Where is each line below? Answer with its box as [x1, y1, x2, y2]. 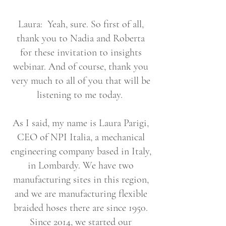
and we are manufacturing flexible [14, 188, 147, 200]
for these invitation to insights [20, 46, 142, 59]
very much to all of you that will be [11, 75, 150, 87]
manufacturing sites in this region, [13, 174, 149, 186]
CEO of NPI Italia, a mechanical [17, 131, 145, 143]
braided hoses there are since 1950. [14, 202, 148, 214]
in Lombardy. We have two [28, 159, 134, 172]
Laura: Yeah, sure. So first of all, [18, 18, 144, 30]
